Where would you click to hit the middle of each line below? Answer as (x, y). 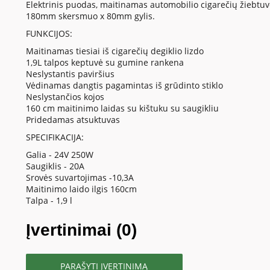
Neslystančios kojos (65, 97)
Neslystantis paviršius (70, 74)
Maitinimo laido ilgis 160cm (81, 189)
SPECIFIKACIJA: (55, 137)
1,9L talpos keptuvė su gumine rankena (105, 63)
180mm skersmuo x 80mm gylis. (90, 16)
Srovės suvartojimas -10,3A (80, 178)
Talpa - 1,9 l (49, 201)
